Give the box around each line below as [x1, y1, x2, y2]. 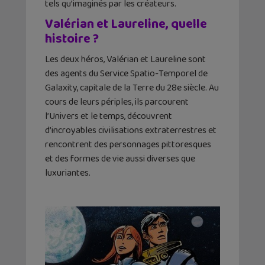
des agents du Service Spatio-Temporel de [45, 66, 208, 81]
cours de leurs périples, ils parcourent [45, 94, 189, 109]
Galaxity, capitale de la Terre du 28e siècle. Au [45, 80, 219, 95]
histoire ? [45, 28, 99, 50]
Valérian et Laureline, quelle [45, 13, 207, 35]
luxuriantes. [45, 165, 91, 180]
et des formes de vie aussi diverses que [45, 151, 195, 166]
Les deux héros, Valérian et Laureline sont [45, 51, 206, 67]
